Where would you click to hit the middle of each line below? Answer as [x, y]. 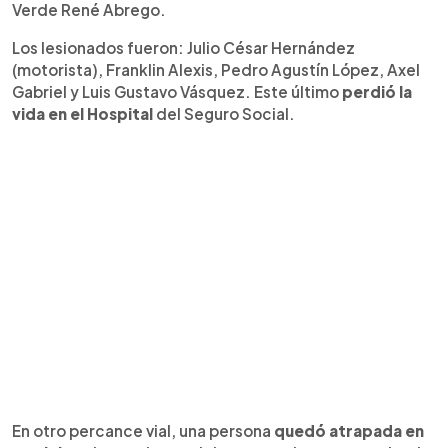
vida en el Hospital [82, 113]
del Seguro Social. [224, 113]
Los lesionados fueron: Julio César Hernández [183, 47]
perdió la [375, 91]
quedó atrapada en [349, 430]
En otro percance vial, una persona [143, 430]
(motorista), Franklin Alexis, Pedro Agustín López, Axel [216, 69]
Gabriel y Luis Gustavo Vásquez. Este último [175, 91]
